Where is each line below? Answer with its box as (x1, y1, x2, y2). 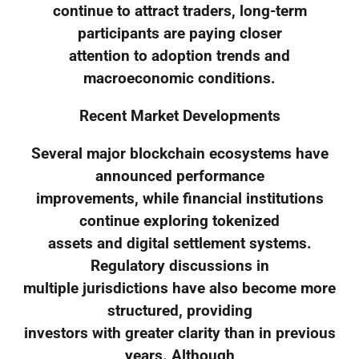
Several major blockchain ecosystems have (30, 144, 329, 163)
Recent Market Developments (79, 107, 280, 126)
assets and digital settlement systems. (47, 234, 312, 252)
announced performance (95, 167, 264, 185)
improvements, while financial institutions (35, 189, 324, 208)
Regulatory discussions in (90, 256, 269, 275)
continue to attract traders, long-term (52, 2, 307, 21)
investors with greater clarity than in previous (23, 324, 336, 342)
